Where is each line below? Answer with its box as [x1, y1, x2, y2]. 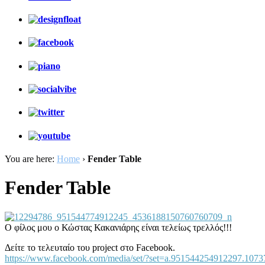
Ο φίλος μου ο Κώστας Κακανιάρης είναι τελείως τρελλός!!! [5, 222, 232, 232]
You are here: [5, 153, 57, 164]
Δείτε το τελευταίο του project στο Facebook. [5, 242, 175, 253]
